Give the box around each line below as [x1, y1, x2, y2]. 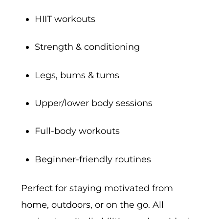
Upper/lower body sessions [35, 98, 153, 109]
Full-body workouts [35, 126, 120, 137]
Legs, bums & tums [35, 69, 120, 81]
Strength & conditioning [35, 42, 140, 53]
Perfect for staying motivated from [21, 183, 173, 194]
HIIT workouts [35, 13, 96, 24]
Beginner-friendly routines [35, 153, 152, 165]
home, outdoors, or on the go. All [21, 199, 164, 211]
